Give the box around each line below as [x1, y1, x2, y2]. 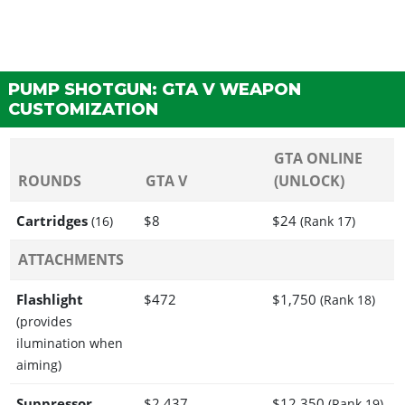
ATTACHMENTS [18, 249, 125, 269]
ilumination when [16, 334, 123, 352]
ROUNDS [18, 170, 82, 191]
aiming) [16, 356, 61, 373]
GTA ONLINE [274, 147, 363, 168]
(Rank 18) [320, 291, 375, 308]
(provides [16, 313, 72, 330]
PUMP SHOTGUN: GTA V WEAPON [8, 80, 301, 100]
